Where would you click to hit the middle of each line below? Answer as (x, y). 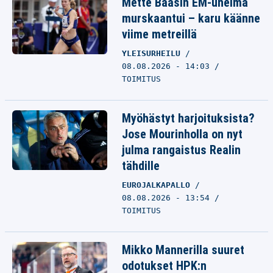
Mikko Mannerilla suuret (183, 250)
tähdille (141, 166)
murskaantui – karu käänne (191, 18)
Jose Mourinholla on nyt (182, 134)
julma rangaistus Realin (181, 150)
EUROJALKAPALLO (158, 185)
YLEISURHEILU (154, 53)
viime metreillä (159, 34)
